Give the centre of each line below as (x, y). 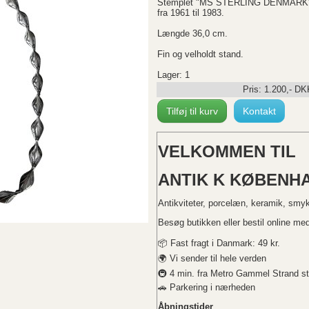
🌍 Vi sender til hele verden (212, 258)
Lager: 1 (173, 75)
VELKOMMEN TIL (227, 151)
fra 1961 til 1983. (191, 13)
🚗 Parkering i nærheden (207, 287)
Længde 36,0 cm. (192, 33)
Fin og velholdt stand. (200, 54)
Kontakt (259, 111)
